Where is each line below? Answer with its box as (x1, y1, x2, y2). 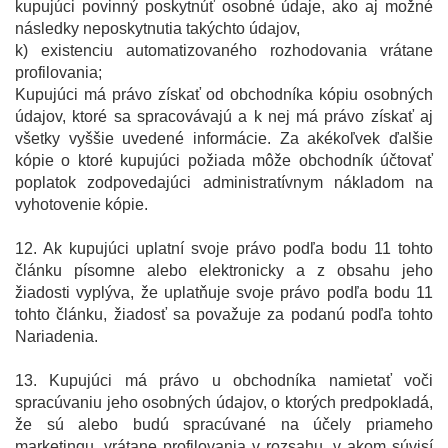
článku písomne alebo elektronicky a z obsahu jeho (15, 262, 433, 280)
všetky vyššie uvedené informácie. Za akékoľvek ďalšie (15, 130, 433, 148)
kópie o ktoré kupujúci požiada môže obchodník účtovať (15, 152, 433, 170)
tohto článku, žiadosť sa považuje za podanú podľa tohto (15, 306, 433, 324)
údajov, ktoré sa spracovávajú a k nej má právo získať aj (15, 108, 433, 126)
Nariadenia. (15, 328, 98, 346)
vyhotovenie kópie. (15, 196, 148, 214)
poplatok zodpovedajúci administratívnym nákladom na (15, 174, 433, 192)
